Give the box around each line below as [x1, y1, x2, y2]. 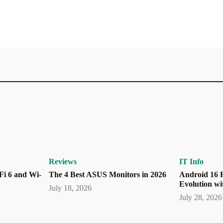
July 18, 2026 [49, 184, 92, 193]
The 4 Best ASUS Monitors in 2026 [49, 170, 167, 179]
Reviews [49, 157, 77, 166]
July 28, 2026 [179, 193, 222, 202]
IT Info [179, 157, 204, 166]
